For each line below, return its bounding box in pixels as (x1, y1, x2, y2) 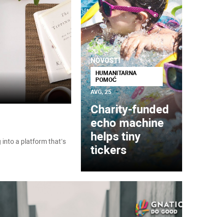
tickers (91, 143, 127, 157)
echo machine (91, 116, 164, 130)
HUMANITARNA (95, 70, 137, 77)
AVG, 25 (91, 89, 112, 95)
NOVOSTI (91, 57, 121, 64)
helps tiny (91, 130, 141, 143)
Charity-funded (91, 103, 170, 116)
